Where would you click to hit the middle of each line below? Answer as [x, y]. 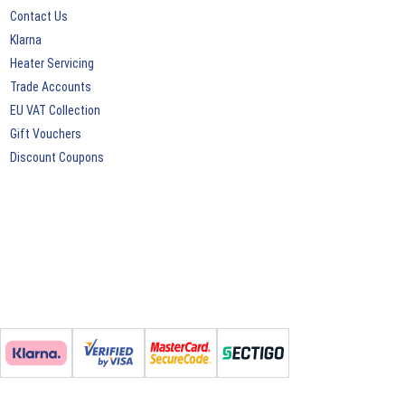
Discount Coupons [57, 158]
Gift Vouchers [45, 134]
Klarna [25, 40]
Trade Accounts [50, 87]
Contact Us [38, 17]
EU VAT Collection [55, 111]
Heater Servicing [52, 64]
